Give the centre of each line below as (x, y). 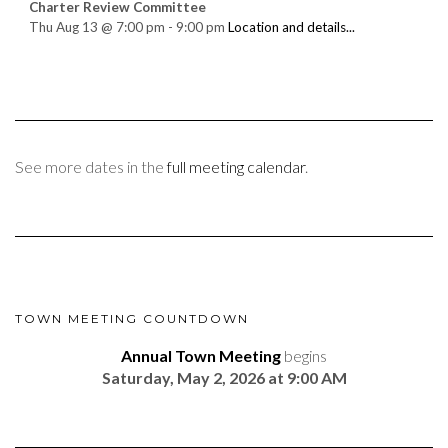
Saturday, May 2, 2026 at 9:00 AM (224, 378)
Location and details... (291, 26)
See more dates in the (91, 167)
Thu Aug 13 (63, 26)
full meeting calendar (236, 167)
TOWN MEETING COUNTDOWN (132, 319)
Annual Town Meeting (201, 356)
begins (304, 356)
